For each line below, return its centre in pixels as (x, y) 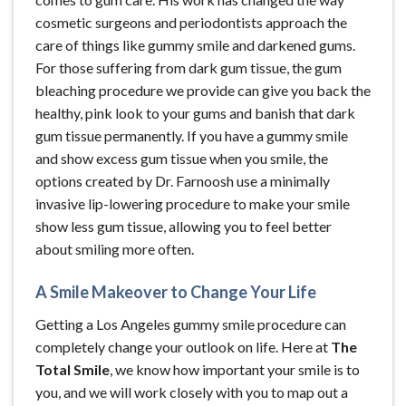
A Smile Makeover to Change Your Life (176, 291)
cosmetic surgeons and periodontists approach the (191, 23)
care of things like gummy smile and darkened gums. (195, 45)
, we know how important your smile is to (235, 369)
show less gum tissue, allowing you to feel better (184, 227)
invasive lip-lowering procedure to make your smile (193, 204)
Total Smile (72, 369)
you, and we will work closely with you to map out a (192, 391)
